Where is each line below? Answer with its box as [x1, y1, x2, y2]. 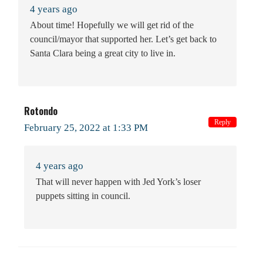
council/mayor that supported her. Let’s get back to [30, 33, 217, 44]
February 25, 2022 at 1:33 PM [24, 122, 148, 133]
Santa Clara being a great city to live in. [30, 48, 176, 58]
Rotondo [24, 103, 58, 118]
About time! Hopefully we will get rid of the [30, 19, 194, 30]
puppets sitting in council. [36, 190, 130, 201]
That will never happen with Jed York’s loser [36, 176, 201, 187]
